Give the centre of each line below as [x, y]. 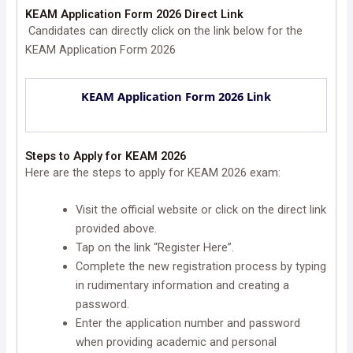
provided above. [117, 228]
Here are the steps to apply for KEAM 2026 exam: [153, 172]
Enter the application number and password [188, 323]
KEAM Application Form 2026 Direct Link [135, 15]
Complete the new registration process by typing [201, 266]
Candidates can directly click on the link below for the [164, 31]
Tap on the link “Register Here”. [155, 247]
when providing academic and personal [176, 342]
